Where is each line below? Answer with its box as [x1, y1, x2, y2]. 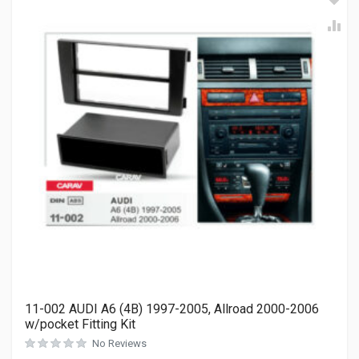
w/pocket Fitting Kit [25, 317, 135, 332]
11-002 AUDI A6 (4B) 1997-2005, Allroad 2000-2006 [25, 301, 319, 317]
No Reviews [92, 337, 147, 349]
